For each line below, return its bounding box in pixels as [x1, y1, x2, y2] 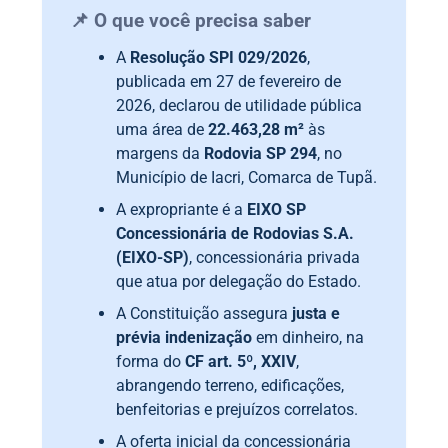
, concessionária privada [189, 247, 361, 267]
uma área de [116, 119, 209, 139]
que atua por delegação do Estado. [116, 271, 362, 291]
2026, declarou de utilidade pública [116, 95, 363, 115]
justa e [292, 303, 341, 323]
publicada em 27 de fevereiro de [116, 71, 342, 91]
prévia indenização [116, 327, 253, 347]
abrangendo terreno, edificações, [116, 375, 345, 395]
